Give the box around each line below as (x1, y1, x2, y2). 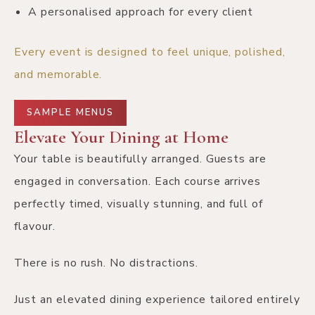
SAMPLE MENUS (27, 106, 114, 120)
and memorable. (14, 67, 103, 83)
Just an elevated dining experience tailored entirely (14, 292, 300, 308)
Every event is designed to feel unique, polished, (14, 44, 286, 60)
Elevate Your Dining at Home (14, 126, 229, 148)
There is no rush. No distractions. (14, 255, 198, 271)
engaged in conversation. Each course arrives (14, 174, 262, 190)
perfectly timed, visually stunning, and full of (14, 196, 264, 212)
